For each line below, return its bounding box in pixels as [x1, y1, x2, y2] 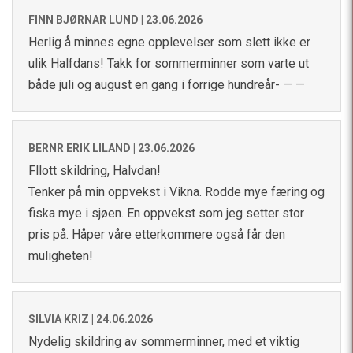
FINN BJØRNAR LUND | [28, 13, 146, 26]
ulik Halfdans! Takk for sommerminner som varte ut [28, 55, 309, 71]
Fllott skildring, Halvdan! [28, 162, 161, 178]
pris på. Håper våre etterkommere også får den [28, 226, 285, 242]
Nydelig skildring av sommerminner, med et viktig [28, 333, 299, 349]
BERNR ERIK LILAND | [28, 141, 138, 154]
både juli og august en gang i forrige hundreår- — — [28, 76, 305, 92]
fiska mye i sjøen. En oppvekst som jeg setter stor [28, 205, 304, 221]
